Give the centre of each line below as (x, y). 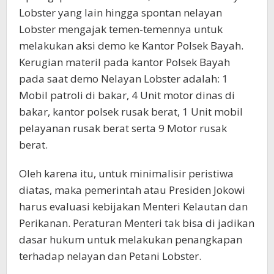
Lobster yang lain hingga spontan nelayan (120, 13)
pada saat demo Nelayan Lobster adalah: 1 (124, 79)
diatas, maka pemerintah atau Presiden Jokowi (132, 190)
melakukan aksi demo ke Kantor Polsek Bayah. (131, 46)
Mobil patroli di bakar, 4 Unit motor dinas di (127, 95)
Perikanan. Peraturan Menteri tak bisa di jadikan (137, 223)
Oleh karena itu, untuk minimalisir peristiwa (126, 174)
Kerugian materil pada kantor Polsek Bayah (124, 62)
